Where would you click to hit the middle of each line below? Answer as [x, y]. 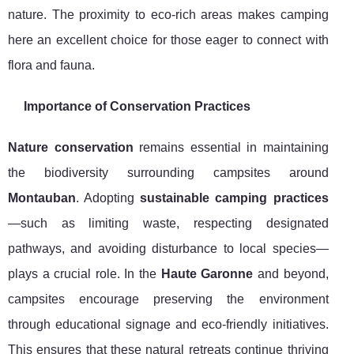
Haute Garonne [207, 274]
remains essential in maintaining [231, 148]
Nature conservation [71, 148]
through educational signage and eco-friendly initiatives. [168, 325]
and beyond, [291, 274]
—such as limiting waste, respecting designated [168, 224]
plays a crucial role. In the [85, 274]
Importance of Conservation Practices [137, 107]
